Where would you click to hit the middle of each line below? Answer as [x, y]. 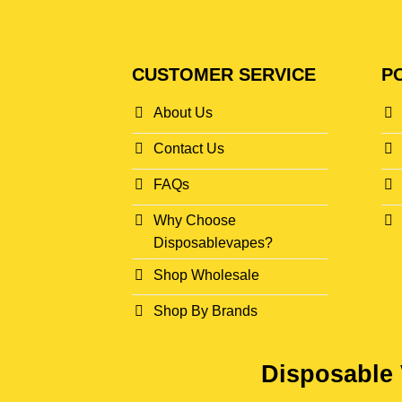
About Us [183, 113]
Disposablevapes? [213, 243]
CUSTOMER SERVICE [224, 74]
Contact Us [189, 149]
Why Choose [195, 221]
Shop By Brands [205, 310]
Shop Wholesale [206, 275]
